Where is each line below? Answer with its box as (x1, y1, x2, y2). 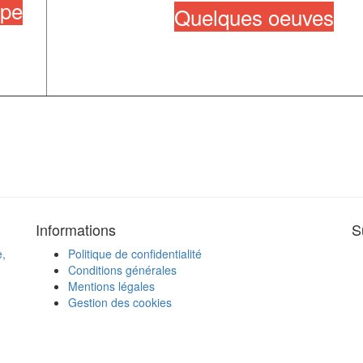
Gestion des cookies (68, 294, 172, 311)
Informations (36, 219, 116, 241)
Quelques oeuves (173, 2, 334, 32)
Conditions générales (68, 262, 177, 279)
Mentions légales (68, 278, 155, 295)
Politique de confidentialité (68, 246, 202, 263)
